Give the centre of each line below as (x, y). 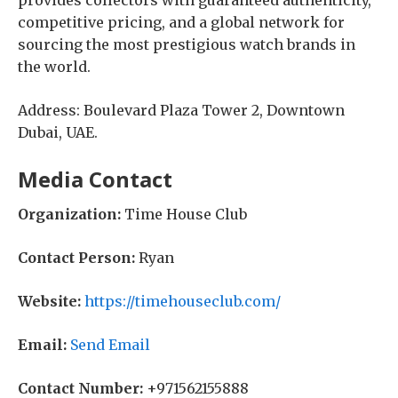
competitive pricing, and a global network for (181, 22)
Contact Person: (76, 258)
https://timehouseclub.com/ (183, 301)
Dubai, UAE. (58, 132)
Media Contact (95, 179)
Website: (49, 301)
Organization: (69, 214)
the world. (54, 67)
